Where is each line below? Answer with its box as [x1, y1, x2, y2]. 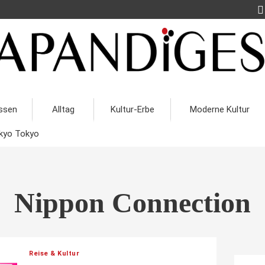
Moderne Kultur [189, 104, 250, 115]
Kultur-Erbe [110, 104, 154, 115]
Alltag [51, 104, 75, 115]
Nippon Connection [14, 187, 251, 218]
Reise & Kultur [29, 250, 79, 257]
